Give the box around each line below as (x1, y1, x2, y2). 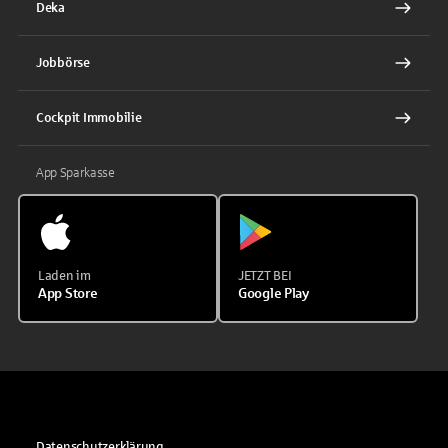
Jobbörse (36, 55, 90, 70)
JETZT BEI (237, 268, 292, 283)
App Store (38, 285, 98, 301)
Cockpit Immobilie (36, 110, 142, 125)
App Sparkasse (36, 165, 115, 180)
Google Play (237, 285, 309, 301)
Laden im (38, 268, 91, 283)
